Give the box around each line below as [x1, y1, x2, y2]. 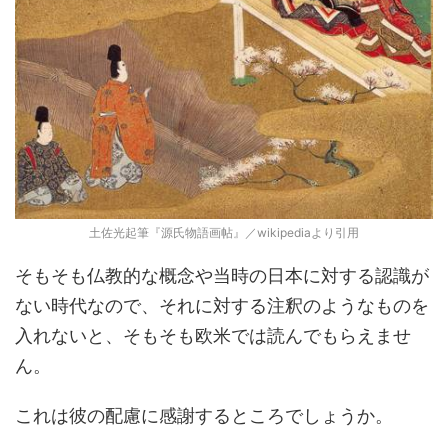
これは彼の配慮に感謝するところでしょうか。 [15, 404, 393, 426]
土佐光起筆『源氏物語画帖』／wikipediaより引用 [89, 224, 359, 240]
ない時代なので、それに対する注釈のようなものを [15, 294, 429, 316]
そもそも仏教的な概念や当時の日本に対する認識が [15, 264, 429, 286]
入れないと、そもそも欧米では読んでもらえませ [15, 324, 411, 346]
